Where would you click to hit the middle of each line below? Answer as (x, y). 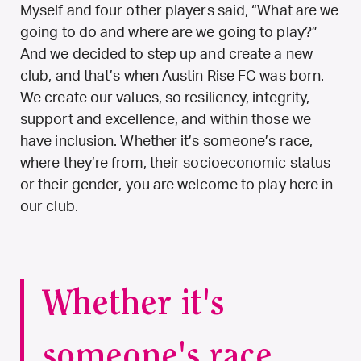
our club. (49, 207)
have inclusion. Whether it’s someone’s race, (166, 141)
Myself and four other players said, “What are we (180, 11)
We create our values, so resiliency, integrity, (165, 98)
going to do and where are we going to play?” (169, 33)
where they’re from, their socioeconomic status (176, 163)
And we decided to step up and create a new (166, 54)
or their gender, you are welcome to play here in (177, 185)
